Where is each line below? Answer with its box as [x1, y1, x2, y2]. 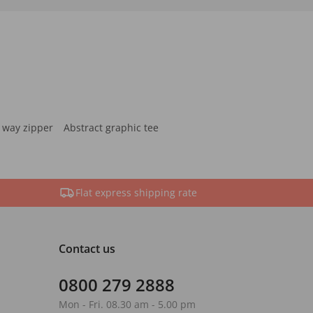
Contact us [58, 241, 115, 256]
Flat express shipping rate [75, 186, 197, 199]
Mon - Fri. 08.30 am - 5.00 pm [58, 298, 196, 311]
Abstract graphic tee [64, 121, 159, 134]
